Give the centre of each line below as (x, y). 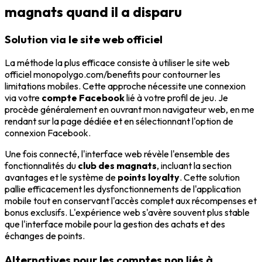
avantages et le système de (61, 177)
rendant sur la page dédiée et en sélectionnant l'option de (119, 121)
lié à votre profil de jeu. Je (176, 98)
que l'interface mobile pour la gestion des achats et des (115, 224)
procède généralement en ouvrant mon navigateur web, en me (130, 110)
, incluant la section (194, 166)
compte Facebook (83, 98)
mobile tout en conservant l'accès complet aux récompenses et (131, 201)
